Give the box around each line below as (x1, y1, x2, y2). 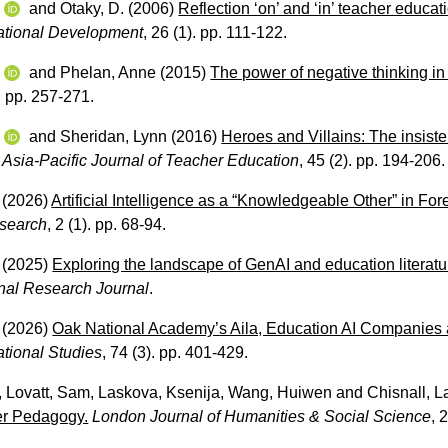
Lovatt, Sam (6, 383, 91, 401)
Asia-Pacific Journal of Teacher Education (2, 151, 300, 169)
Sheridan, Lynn (60, 127, 168, 145)
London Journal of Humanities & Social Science (92, 407, 432, 425)
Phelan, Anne (60, 63, 157, 81)
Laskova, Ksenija (98, 383, 221, 401)
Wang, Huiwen (228, 383, 333, 401)
